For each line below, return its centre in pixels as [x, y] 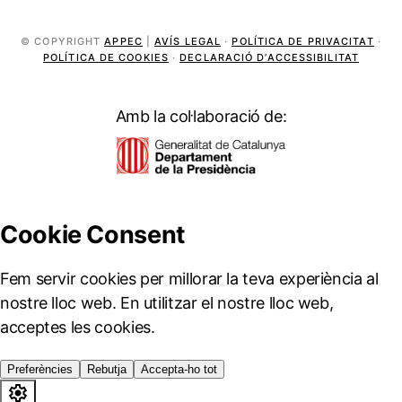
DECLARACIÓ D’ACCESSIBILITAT [269, 57]
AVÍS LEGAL [188, 41]
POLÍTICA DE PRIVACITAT [303, 41]
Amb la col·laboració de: [201, 116]
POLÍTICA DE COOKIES [106, 57]
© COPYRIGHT [63, 41]
